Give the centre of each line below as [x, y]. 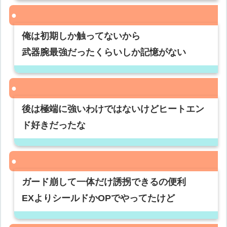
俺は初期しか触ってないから [81, 36]
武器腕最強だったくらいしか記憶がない [104, 52]
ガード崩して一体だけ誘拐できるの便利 [104, 182]
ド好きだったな [54, 125]
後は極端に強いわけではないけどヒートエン [113, 109]
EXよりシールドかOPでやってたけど [99, 198]
